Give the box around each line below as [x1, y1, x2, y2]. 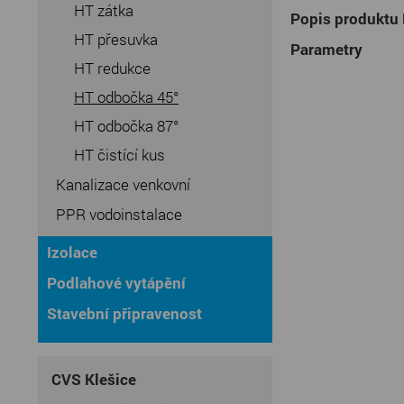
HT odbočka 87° [74, 115, 179, 136]
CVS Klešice [51, 369, 136, 390]
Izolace [47, 242, 97, 262]
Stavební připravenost [47, 303, 202, 324]
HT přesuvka [74, 29, 158, 50]
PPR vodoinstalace [56, 204, 182, 225]
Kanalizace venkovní [56, 174, 190, 195]
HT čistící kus [74, 144, 165, 165]
